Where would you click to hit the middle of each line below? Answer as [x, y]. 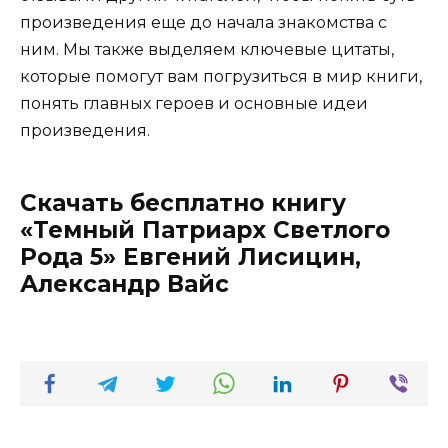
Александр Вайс [124, 284]
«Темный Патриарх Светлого [205, 230]
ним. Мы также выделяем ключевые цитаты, [207, 50]
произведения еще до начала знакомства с [203, 23]
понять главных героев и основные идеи [194, 104]
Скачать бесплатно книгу [183, 203]
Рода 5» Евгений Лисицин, [190, 257]
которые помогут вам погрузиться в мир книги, [221, 77]
